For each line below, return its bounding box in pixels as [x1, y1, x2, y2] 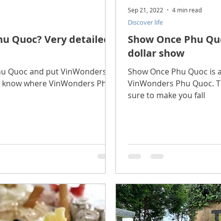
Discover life [128, 17, 163, 27]
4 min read [172, 5, 202, 14]
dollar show [128, 46, 184, 60]
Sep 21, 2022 [128, 5, 163, 14]
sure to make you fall [128, 89, 205, 101]
